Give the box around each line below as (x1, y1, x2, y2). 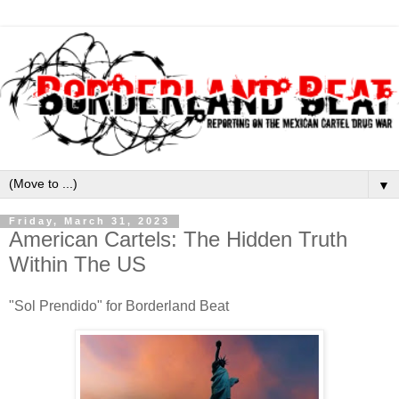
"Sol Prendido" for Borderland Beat (9, 298, 229, 314)
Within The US (9, 251, 146, 276)
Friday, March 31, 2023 (9, 216, 170, 227)
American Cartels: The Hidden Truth (9, 226, 347, 251)
